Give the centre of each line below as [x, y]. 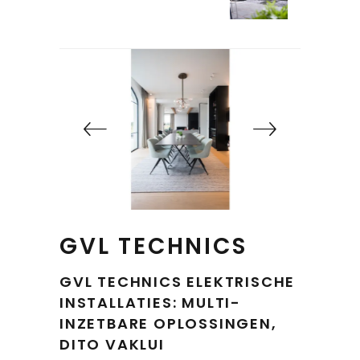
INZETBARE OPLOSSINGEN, [168, 324]
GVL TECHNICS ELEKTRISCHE [178, 282]
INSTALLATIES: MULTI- [151, 303]
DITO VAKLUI [112, 345]
